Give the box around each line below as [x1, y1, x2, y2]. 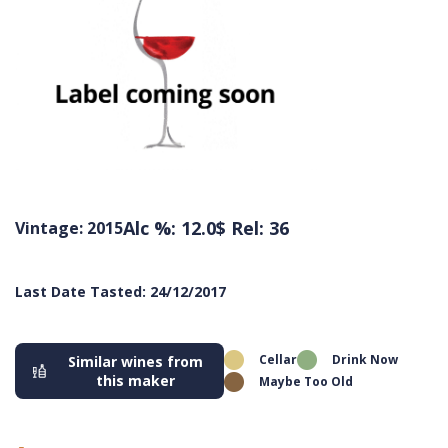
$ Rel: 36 [216, 215, 289, 240]
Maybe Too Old [259, 372, 353, 390]
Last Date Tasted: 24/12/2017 [15, 281, 226, 301]
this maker [95, 370, 175, 390]
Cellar [259, 350, 297, 368]
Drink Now [332, 350, 398, 368]
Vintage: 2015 [15, 216, 123, 239]
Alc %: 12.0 [123, 215, 216, 240]
